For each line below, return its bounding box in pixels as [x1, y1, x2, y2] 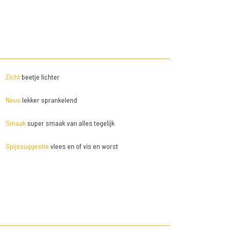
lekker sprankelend [20, 95, 77, 104]
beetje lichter [20, 72, 60, 81]
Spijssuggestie [5, 142, 49, 150]
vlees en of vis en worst [48, 142, 118, 150]
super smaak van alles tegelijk [25, 119, 114, 127]
